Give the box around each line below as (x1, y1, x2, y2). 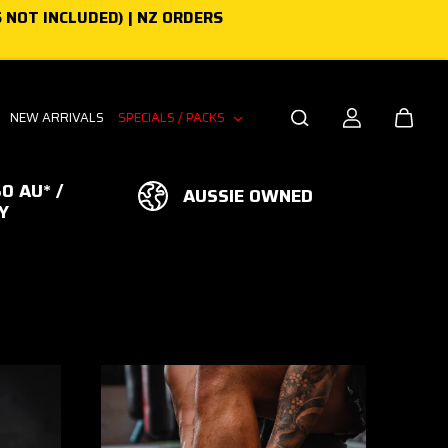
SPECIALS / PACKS (118, 107, 229, 128)
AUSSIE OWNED (183, 181, 314, 210)
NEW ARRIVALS (10, 107, 105, 128)
